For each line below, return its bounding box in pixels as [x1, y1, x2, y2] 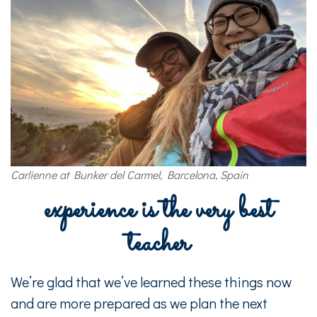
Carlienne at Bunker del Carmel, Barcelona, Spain [11, 166, 248, 182]
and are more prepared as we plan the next [11, 293, 267, 312]
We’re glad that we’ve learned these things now [11, 272, 292, 291]
